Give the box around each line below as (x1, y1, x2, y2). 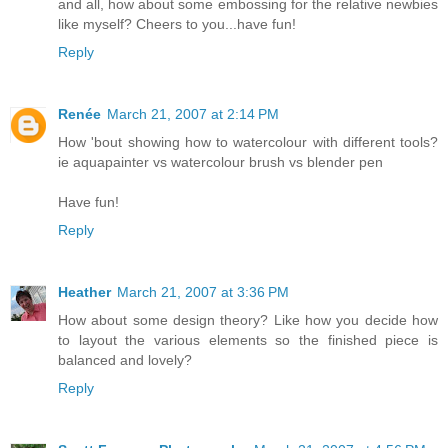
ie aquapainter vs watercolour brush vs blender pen (58, 153, 383, 170)
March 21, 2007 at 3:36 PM (117, 283, 289, 300)
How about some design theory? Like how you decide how (58, 311, 438, 328)
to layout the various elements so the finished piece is (58, 331, 438, 348)
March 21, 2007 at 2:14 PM (107, 105, 279, 122)
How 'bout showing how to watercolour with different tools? (58, 133, 438, 150)
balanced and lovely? (58, 351, 192, 368)
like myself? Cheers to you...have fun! (58, 15, 296, 32)
